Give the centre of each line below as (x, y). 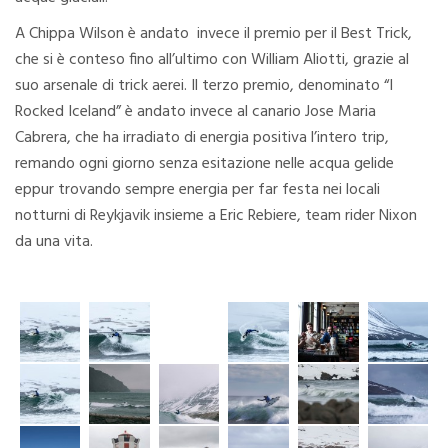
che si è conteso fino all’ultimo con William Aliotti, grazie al (212, 59)
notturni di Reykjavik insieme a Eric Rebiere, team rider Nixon (216, 215)
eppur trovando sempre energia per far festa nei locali (197, 189)
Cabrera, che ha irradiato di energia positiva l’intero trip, (202, 137)
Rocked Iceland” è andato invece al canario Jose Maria (195, 111)
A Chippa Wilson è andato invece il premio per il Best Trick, (213, 33)
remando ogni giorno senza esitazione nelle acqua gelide (204, 163)
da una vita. (54, 241)
